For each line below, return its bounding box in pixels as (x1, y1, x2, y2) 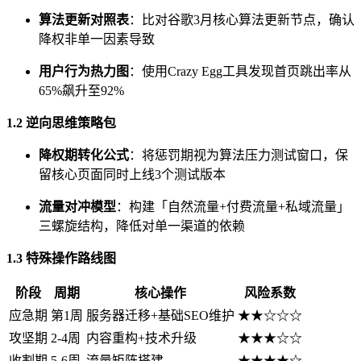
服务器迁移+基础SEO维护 (86, 309, 234, 323)
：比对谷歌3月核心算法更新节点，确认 (129, 13, 355, 27)
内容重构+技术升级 (86, 331, 197, 346)
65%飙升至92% (39, 84, 124, 98)
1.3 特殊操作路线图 (6, 251, 116, 266)
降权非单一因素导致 (39, 32, 155, 47)
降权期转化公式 (39, 148, 129, 163)
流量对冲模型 (39, 200, 116, 214)
